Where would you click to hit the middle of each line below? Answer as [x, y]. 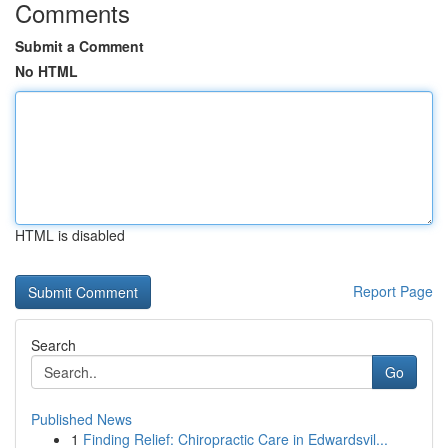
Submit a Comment [79, 46]
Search [53, 345]
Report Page [393, 291]
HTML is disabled [70, 235]
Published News [81, 419]
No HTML [46, 71]
